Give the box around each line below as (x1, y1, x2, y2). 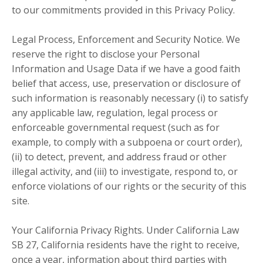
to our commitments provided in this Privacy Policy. (12, 4, 235, 17)
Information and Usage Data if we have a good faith (12, 62, 240, 76)
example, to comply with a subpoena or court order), (12, 136, 242, 149)
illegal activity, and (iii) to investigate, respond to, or (12, 165, 238, 178)
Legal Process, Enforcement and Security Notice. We (12, 33, 240, 46)
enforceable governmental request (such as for (12, 121, 220, 134)
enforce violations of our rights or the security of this (12, 180, 247, 193)
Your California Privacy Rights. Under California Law (12, 224, 239, 237)
